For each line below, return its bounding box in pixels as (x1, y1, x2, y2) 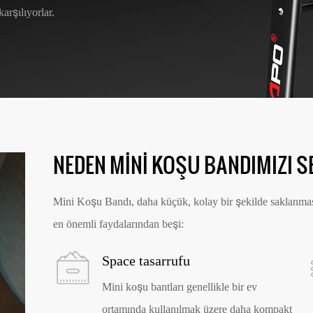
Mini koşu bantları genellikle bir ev (102, 280, 258, 294)
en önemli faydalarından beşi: (53, 217, 184, 231)
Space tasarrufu (102, 252, 191, 269)
